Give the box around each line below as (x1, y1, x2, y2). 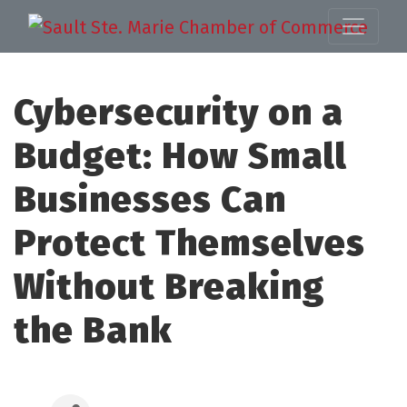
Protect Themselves (14, 221, 365, 265)
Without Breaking (14, 264, 325, 309)
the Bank (14, 308, 173, 352)
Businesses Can (14, 177, 286, 222)
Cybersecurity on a (14, 90, 343, 134)
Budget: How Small (14, 134, 347, 178)
